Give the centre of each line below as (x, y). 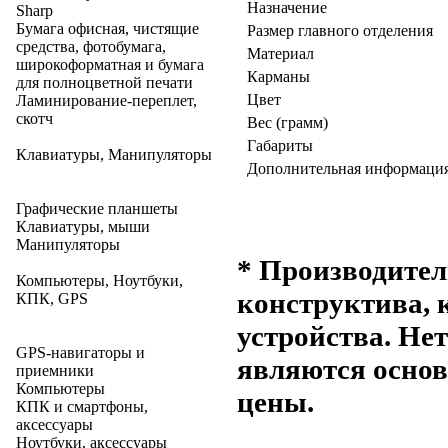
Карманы (278, 76)
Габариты (280, 145)
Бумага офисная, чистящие (107, 28)
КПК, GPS (52, 298)
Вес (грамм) (287, 122)
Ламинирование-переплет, (106, 100)
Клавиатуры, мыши (83, 226)
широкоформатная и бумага (110, 64)
